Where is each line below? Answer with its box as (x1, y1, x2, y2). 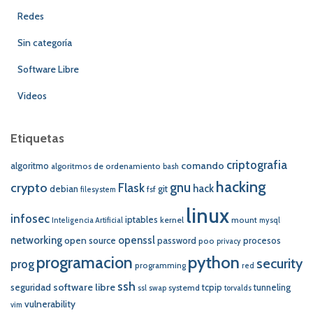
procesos (243, 235, 281, 246)
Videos (17, 89, 47, 102)
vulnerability (24, 298, 75, 310)
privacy (217, 236, 241, 246)
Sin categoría (17, 36, 72, 49)
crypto (10, 179, 48, 196)
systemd (168, 282, 200, 293)
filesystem (80, 184, 116, 194)
